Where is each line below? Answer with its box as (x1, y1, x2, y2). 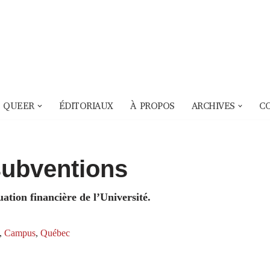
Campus (4, 228, 36, 239)
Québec (40, 228, 70, 239)
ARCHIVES (191, 100, 235, 113)
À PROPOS (130, 100, 175, 113)
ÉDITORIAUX (58, 100, 113, 113)
